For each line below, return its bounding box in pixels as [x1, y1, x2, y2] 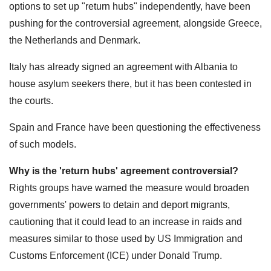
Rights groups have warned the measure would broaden [9, 182, 249, 193]
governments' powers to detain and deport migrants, [9, 199, 230, 210]
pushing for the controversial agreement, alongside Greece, [9, 18, 262, 28]
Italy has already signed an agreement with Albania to [9, 61, 238, 72]
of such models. [9, 139, 76, 149]
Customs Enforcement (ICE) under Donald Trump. [9, 250, 222, 261]
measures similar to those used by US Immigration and [9, 233, 243, 244]
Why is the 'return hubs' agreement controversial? [9, 165, 238, 176]
